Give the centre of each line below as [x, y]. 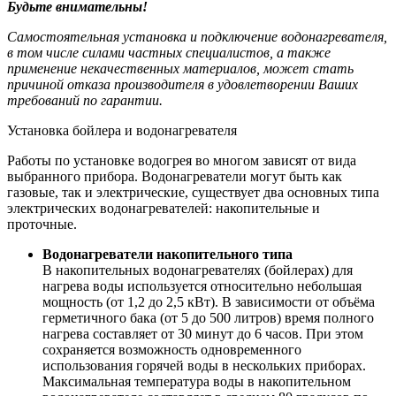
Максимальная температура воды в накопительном [197, 381]
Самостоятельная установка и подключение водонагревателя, [197, 36]
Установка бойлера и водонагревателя [122, 130]
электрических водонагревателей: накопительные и [164, 208]
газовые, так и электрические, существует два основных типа [193, 192]
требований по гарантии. [85, 100]
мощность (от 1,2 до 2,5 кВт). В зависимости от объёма [209, 301]
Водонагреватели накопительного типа [168, 254]
